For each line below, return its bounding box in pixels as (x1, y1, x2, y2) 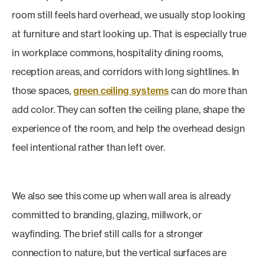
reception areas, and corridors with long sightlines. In (12, 66, 240, 77)
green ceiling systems (73, 85, 169, 96)
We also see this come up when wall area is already (12, 190, 231, 202)
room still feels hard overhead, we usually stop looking (12, 9, 246, 21)
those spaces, (12, 85, 73, 96)
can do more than (169, 85, 247, 96)
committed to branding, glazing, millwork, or (12, 209, 202, 221)
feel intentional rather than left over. (12, 141, 165, 153)
